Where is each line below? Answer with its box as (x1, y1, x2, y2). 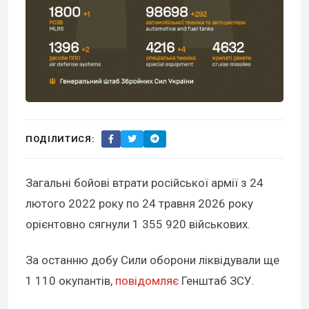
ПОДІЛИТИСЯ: (26, 133, 95, 144)
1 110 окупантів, (26, 274, 115, 288)
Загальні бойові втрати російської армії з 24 (26, 176, 263, 190)
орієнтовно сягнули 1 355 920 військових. (26, 217, 250, 232)
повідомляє (115, 274, 179, 288)
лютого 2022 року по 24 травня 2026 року (26, 197, 253, 211)
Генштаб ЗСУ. (179, 274, 255, 288)
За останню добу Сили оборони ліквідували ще (26, 253, 279, 268)
